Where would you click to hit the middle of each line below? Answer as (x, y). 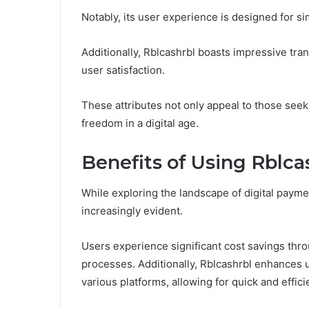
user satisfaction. (123, 70)
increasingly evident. (132, 211)
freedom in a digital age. (140, 123)
